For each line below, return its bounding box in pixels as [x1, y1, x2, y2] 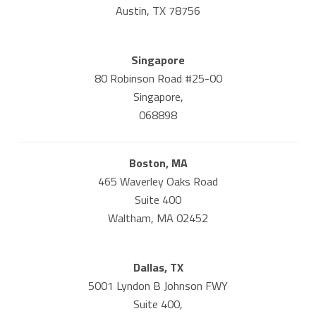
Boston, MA [128, 154, 188, 172]
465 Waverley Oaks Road [98, 173, 218, 190]
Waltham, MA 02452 [108, 209, 208, 227]
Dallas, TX [133, 259, 183, 276]
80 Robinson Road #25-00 [94, 69, 222, 87]
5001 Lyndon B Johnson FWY [88, 277, 228, 295]
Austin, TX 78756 [116, 1, 200, 19]
